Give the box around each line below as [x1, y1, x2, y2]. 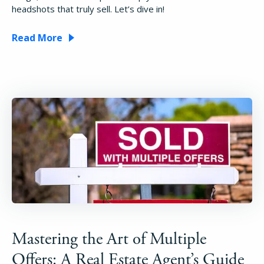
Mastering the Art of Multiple [12, 228, 206, 250]
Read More [12, 31, 62, 44]
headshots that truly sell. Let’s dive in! [12, 2, 164, 15]
